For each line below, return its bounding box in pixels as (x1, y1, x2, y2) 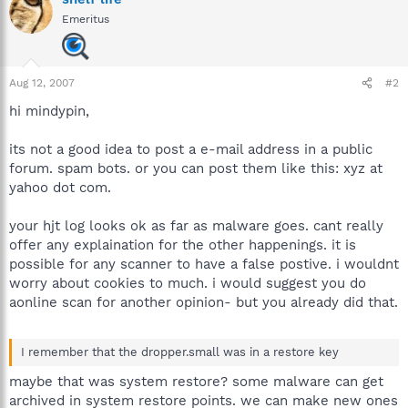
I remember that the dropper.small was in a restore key (21, 344, 339, 359)
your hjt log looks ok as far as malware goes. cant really (9, 218, 383, 234)
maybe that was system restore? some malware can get (9, 373, 383, 390)
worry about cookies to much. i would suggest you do (9, 275, 366, 291)
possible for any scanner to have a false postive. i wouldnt (9, 256, 399, 272)
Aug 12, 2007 (9, 76, 75, 89)
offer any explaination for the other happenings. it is (9, 237, 356, 253)
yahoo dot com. (9, 179, 111, 196)
